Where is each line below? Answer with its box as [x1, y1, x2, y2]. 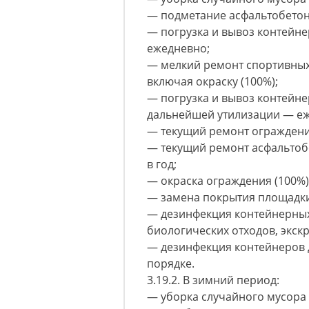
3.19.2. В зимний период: [147, 272, 279, 288]
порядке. [147, 256, 195, 271]
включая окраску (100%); [147, 74, 278, 89]
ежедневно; [147, 41, 210, 56]
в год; [147, 157, 177, 172]
